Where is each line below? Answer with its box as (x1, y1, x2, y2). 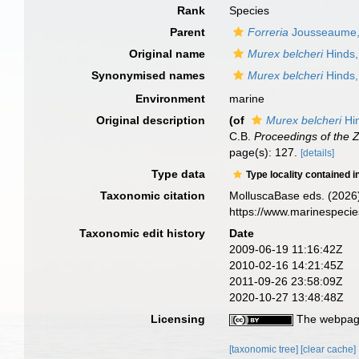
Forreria (248, 26, 289, 38)
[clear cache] (301, 344, 357, 355)
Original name (129, 47, 206, 60)
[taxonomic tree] (229, 344, 301, 355)
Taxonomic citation (100, 189, 206, 202)
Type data (151, 167, 206, 180)
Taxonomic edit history (79, 227, 206, 240)
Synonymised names (91, 69, 206, 82)
